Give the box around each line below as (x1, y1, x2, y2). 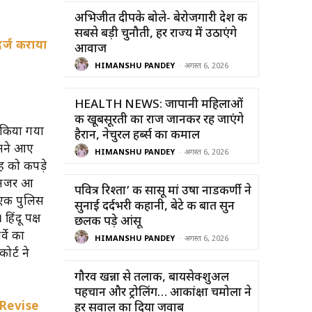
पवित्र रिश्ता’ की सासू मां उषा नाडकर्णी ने (75, 183, 251, 199)
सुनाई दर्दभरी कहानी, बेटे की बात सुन (75, 198, 235, 214)
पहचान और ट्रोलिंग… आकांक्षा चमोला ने (75, 285, 251, 301)
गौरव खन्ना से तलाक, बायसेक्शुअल (75, 270, 229, 286)
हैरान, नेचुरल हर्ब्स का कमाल (75, 127, 200, 143)
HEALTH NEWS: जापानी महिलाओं (75, 97, 243, 113)
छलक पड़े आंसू (75, 214, 141, 230)
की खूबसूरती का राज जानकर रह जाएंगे (75, 112, 244, 128)
